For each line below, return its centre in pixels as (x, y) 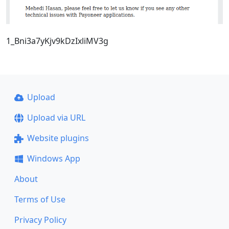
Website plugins (58, 138)
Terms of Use (40, 199)
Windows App (53, 158)
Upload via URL (56, 118)
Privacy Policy (40, 220)
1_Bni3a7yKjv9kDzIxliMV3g (57, 41)
